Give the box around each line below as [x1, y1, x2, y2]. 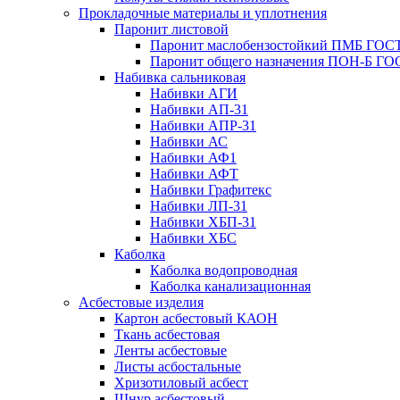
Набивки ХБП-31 [150, 214, 256, 229]
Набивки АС [150, 134, 228, 149]
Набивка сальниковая [114, 70, 246, 85]
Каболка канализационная [150, 279, 311, 294]
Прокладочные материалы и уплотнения [79, 5, 327, 21]
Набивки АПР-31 [150, 118, 256, 133]
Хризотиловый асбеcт [114, 375, 248, 390]
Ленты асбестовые [114, 343, 227, 358]
